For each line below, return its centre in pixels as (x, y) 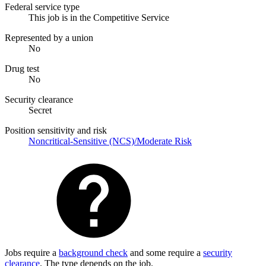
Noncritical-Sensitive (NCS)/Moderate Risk (110, 141)
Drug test (22, 68)
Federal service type (42, 7)
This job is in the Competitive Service (99, 17)
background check (93, 252)
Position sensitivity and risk (56, 130)
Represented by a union (49, 37)
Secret (40, 110)
